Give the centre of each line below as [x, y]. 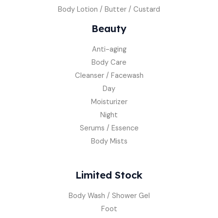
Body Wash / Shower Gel [109, 196]
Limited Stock [109, 175]
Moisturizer [109, 102]
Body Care [109, 62]
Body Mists [109, 141]
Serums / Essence [109, 128]
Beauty [109, 28]
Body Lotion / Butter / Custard [109, 9]
